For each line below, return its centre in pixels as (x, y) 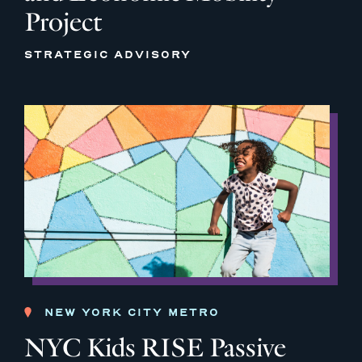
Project (63, 23)
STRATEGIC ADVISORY (108, 55)
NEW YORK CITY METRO (132, 312)
